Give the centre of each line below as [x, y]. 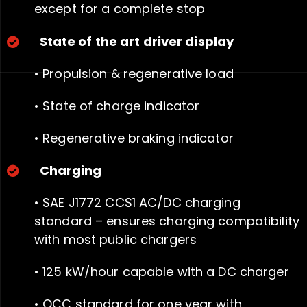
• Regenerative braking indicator [134, 138]
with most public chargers [115, 240]
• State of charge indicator [117, 106]
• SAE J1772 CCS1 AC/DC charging [137, 203]
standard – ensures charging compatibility [167, 221]
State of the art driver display [137, 42]
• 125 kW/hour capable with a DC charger [162, 272]
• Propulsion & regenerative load [134, 74]
